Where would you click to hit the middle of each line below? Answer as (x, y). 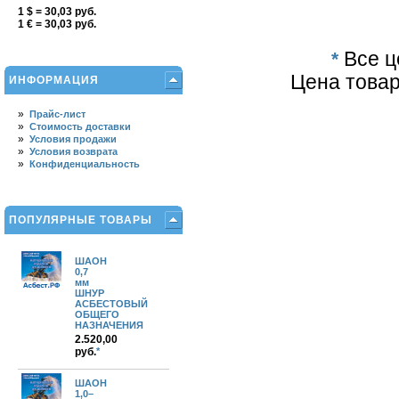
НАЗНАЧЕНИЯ (109, 325)
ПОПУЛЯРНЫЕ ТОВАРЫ (81, 220)
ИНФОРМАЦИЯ (54, 80)
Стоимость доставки (80, 126)
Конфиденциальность (85, 164)
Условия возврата (73, 151)
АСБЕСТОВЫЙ (111, 304)
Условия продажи (73, 139)
